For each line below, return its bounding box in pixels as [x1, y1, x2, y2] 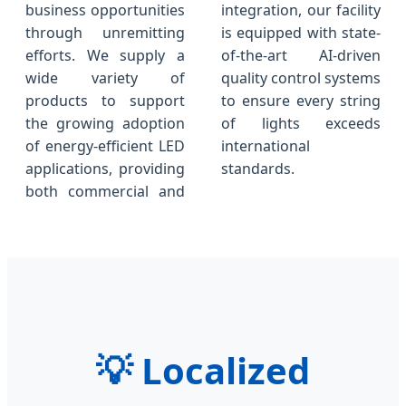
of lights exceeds [221, 113, 381, 134]
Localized [132, 345, 310, 396]
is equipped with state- [221, 23, 381, 43]
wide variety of [25, 68, 185, 89]
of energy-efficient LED [25, 136, 185, 157]
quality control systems [221, 68, 381, 89]
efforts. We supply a [25, 45, 185, 66]
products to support [25, 91, 185, 111]
